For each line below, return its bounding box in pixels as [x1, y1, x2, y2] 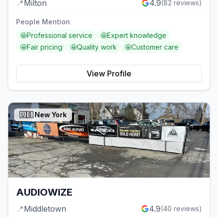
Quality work [77, 43, 117, 52]
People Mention [16, 18, 70, 26]
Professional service [27, 31, 92, 40]
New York [35, 110, 67, 119]
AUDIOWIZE [16, 186, 73, 198]
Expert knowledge [107, 31, 166, 40]
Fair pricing [27, 43, 62, 52]
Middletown [24, 203, 66, 214]
